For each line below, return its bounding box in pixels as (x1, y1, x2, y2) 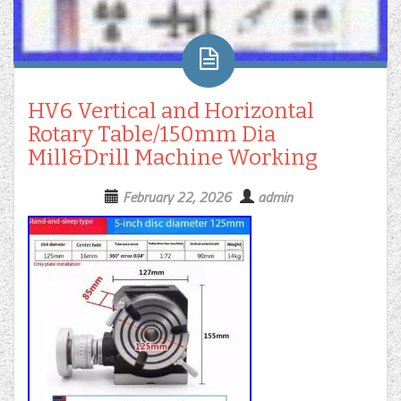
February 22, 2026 (122, 186, 231, 209)
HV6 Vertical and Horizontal (28, 98, 314, 124)
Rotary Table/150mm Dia (28, 122, 276, 148)
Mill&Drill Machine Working (28, 145, 318, 171)
